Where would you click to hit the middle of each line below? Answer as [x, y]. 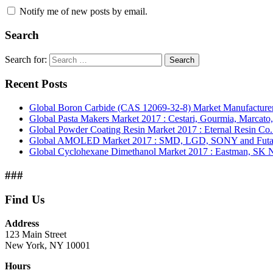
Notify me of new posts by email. [83, 12]
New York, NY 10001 [48, 246]
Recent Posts [36, 84]
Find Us [25, 200]
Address [22, 224]
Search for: [26, 59]
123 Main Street [36, 235]
